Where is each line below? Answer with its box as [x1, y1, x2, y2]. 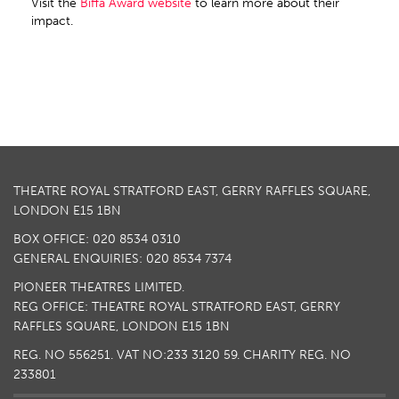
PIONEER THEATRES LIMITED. [13, 279, 184, 295]
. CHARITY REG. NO [237, 346, 351, 362]
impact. [31, 12, 77, 28]
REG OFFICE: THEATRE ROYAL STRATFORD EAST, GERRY [13, 298, 340, 314]
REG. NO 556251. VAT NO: [13, 346, 167, 362]
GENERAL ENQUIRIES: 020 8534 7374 [13, 250, 232, 266]
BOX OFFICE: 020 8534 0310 [13, 231, 181, 247]
